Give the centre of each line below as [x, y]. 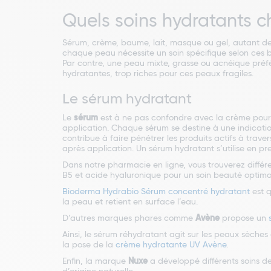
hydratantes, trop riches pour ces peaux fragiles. [158, 74]
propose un [244, 219]
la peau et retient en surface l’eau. [130, 202]
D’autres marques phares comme [129, 219]
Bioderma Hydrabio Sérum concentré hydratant [156, 192]
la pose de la [89, 245]
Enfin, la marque [95, 262]
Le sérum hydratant [127, 100]
